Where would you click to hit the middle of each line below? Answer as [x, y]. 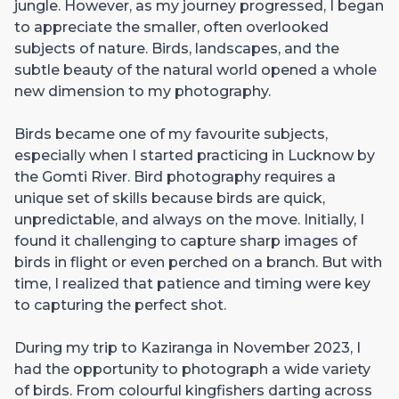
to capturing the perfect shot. [120, 305]
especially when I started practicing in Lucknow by [195, 155]
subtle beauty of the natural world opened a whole [195, 69]
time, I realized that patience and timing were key [192, 283]
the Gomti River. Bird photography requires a [175, 176]
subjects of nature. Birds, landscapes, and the [177, 48]
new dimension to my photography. [142, 91]
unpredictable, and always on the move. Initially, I [189, 219]
